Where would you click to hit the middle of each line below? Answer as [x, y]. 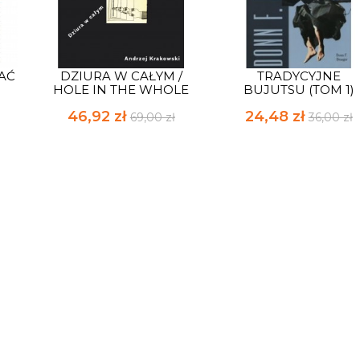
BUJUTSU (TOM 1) [299, 90]
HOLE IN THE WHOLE [121, 90]
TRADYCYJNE [299, 76]
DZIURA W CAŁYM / [121, 76]
